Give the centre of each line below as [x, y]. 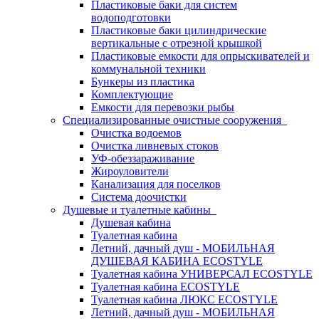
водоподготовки [131, 17]
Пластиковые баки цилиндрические [179, 30]
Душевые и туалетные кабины [140, 210]
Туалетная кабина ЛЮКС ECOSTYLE [184, 299]
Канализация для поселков [156, 184]
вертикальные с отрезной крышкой [177, 43]
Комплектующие [132, 94]
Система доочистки [139, 197]
